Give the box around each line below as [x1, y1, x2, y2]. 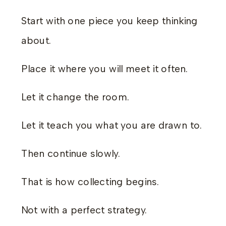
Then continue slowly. [21, 147, 120, 159]
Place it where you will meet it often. [21, 63, 188, 75]
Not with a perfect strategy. [21, 204, 147, 216]
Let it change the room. [21, 91, 130, 103]
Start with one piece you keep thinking [21, 14, 198, 27]
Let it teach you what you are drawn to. [21, 119, 202, 131]
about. [21, 34, 51, 46]
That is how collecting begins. [21, 176, 159, 188]
